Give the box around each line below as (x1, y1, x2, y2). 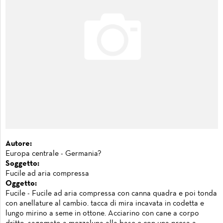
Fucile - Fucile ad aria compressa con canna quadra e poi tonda (5, 190, 217, 197)
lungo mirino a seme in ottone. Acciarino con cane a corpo (5, 210, 199, 217)
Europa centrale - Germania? (5, 150, 102, 157)
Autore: (5, 140, 32, 147)
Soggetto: (5, 160, 39, 167)
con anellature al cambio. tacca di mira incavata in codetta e (5, 200, 204, 207)
